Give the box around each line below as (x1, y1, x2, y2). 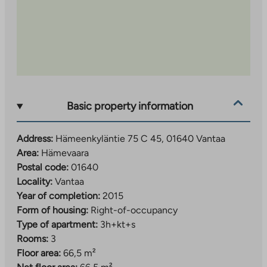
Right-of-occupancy (91, 204, 178, 216)
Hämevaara (41, 147, 89, 159)
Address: (17, 132, 53, 144)
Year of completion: (17, 190, 100, 201)
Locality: (17, 175, 52, 187)
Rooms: (17, 232, 48, 244)
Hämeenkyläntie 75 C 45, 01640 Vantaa (55, 132, 225, 144)
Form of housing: (17, 204, 88, 216)
